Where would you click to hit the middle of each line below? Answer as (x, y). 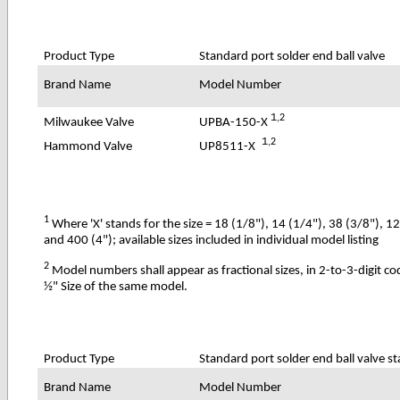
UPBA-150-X (235, 122)
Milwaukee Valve (89, 122)
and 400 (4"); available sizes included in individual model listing (212, 240)
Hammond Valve (88, 146)
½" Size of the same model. (116, 287)
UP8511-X (228, 146)
